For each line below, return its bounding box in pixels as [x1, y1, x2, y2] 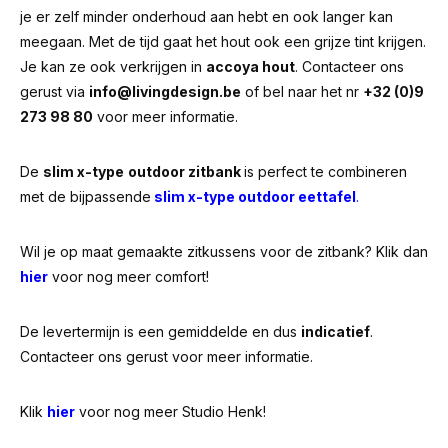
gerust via [20, 83, 89, 100]
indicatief [301, 323, 370, 340]
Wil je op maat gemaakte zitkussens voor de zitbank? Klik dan [20, 243, 428, 260]
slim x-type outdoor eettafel [151, 188, 356, 205]
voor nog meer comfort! [52, 268, 209, 285]
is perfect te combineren [244, 163, 407, 180]
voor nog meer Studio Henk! [79, 403, 266, 420]
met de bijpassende [20, 188, 151, 205]
